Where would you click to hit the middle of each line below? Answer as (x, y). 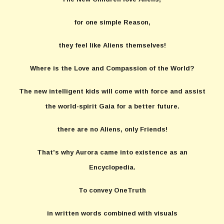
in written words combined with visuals (112, 213)
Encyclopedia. (112, 167)
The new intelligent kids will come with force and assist (112, 91)
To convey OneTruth (112, 190)
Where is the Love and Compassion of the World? (112, 68)
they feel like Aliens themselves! (112, 45)
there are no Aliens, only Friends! (112, 129)
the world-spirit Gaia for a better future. (112, 106)
